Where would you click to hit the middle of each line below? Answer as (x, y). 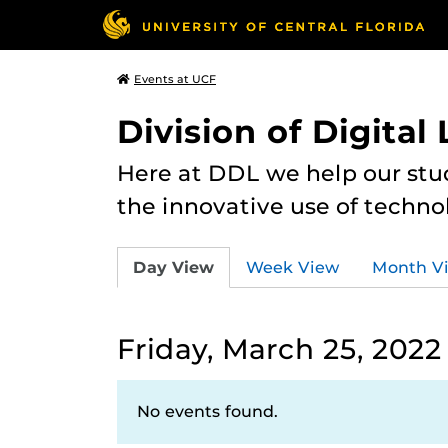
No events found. (207, 411)
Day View (173, 267)
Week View (293, 267)
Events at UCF (175, 79)
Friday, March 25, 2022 (279, 349)
